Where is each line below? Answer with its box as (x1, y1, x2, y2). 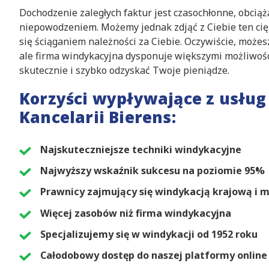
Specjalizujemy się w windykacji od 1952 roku (40, 227, 258, 241)
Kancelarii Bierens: (19, 106, 176, 128)
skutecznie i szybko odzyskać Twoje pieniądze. (19, 64, 229, 77)
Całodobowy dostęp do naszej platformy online (40, 248, 267, 262)
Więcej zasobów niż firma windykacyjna (40, 206, 231, 220)
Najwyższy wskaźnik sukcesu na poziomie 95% (40, 164, 265, 178)
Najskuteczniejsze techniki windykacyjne (40, 143, 241, 156)
